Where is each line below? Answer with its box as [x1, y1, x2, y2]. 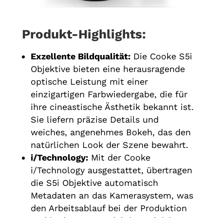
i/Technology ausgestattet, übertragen [30, 164, 192, 175]
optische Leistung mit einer [30, 76, 148, 87]
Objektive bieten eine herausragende [30, 63, 185, 74]
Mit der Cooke [88, 152, 150, 163]
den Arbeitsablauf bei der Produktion [30, 202, 187, 213]
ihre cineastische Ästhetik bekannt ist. [30, 101, 194, 112]
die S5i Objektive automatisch [30, 177, 158, 188]
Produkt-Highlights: [21, 26, 146, 41]
